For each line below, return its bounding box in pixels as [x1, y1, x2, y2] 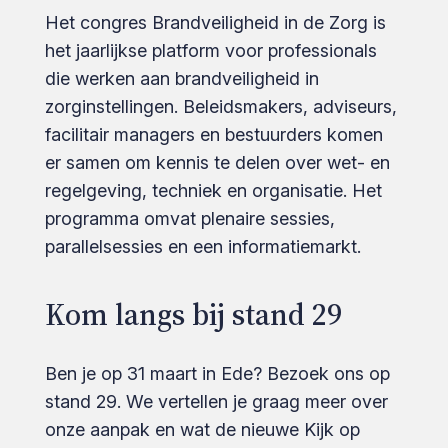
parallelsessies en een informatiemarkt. [44, 236, 361, 258]
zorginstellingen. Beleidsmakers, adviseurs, [44, 96, 397, 118]
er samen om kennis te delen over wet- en [44, 152, 390, 174]
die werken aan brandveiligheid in [44, 68, 319, 90]
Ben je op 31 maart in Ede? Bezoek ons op [44, 363, 390, 385]
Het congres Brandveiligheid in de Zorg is [44, 12, 386, 34]
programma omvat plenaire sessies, [44, 208, 335, 230]
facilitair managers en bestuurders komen [44, 124, 383, 146]
